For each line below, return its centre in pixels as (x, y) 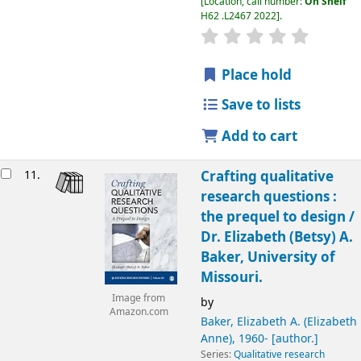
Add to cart (258, 137)
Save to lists (260, 106)
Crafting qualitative (267, 176)
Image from (139, 299)
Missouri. (231, 277)
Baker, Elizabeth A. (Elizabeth (278, 322)
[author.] (293, 338)
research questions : (268, 197)
